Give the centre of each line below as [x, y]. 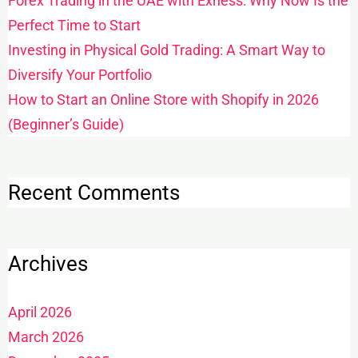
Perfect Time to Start [74, 26]
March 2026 [46, 336]
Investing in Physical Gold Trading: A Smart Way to [166, 50]
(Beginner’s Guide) [66, 125]
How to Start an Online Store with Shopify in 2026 [163, 100]
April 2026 [40, 312]
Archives [48, 264]
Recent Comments [93, 193]
